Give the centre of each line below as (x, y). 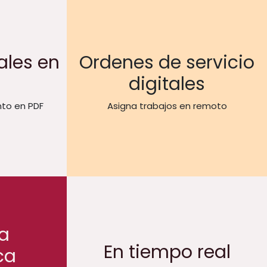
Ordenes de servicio (167, 62)
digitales (167, 84)
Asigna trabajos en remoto (167, 105)
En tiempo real (167, 252)
